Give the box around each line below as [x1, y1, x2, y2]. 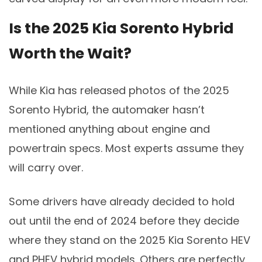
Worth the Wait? [9, 43, 132, 64]
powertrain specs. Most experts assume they [9, 140, 244, 156]
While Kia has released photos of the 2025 [9, 82, 229, 98]
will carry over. [9, 160, 83, 175]
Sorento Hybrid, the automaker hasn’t [9, 102, 205, 117]
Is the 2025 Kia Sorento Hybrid [9, 18, 234, 39]
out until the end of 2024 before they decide [9, 213, 239, 228]
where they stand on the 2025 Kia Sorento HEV [9, 232, 250, 247]
